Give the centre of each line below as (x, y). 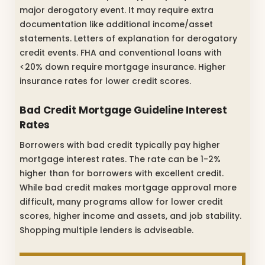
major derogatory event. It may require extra (117, 10)
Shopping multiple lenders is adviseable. (106, 230)
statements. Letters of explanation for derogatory (128, 38)
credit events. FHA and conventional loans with (121, 52)
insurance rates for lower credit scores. (105, 81)
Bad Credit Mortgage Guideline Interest (123, 110)
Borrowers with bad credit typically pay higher (120, 145)
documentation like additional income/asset (116, 24)
